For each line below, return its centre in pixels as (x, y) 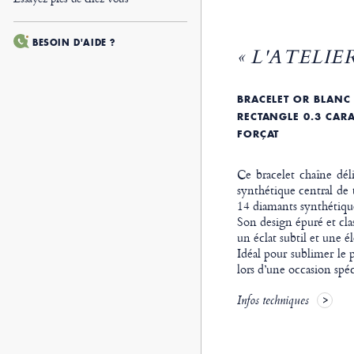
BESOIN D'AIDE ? (74, 43)
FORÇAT (258, 134)
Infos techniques (273, 302)
